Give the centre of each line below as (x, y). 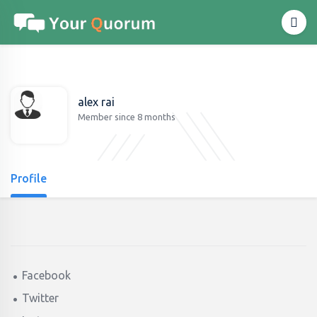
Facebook (46, 275)
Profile (29, 178)
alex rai (96, 102)
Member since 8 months (127, 117)
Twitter (40, 298)
